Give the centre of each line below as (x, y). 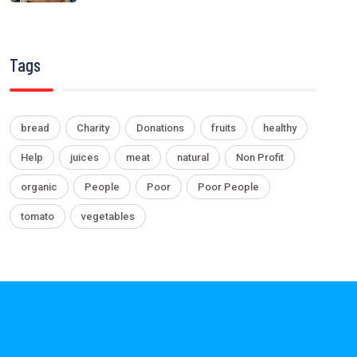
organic (39, 186)
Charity (93, 127)
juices (84, 157)
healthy (280, 127)
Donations (160, 127)
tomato (37, 216)
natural (193, 157)
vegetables (108, 216)
